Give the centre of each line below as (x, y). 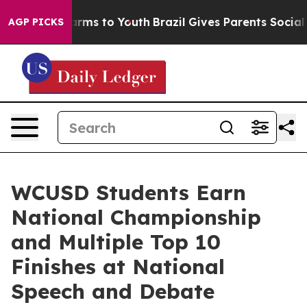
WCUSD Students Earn (128, 193)
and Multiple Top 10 (116, 242)
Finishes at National (118, 267)
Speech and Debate (113, 291)
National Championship (136, 217)
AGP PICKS (36, 22)
